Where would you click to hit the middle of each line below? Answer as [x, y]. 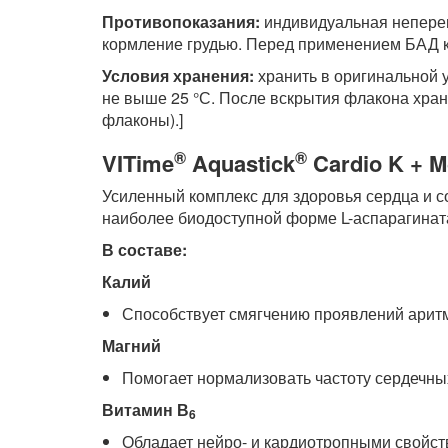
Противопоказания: [181, 22]
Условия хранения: [178, 76]
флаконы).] [142, 120]
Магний [131, 346]
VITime [138, 163]
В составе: [144, 250]
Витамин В [145, 410]
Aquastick [240, 163]
